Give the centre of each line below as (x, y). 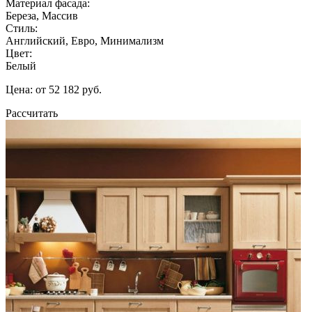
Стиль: (22, 28)
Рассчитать (32, 113)
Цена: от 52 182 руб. (54, 89)
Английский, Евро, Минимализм (85, 40)
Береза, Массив (42, 15)
